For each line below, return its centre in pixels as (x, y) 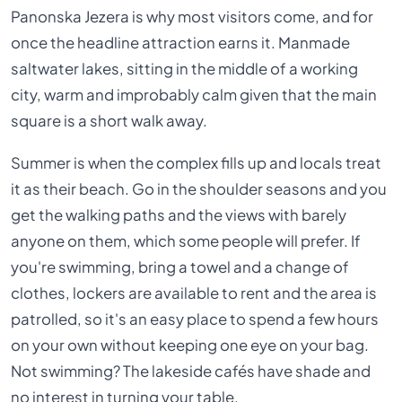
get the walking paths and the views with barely (179, 215)
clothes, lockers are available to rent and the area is (194, 293)
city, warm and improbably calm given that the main (194, 95)
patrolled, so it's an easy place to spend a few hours (195, 319)
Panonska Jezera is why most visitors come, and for (192, 17)
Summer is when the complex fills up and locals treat (197, 163)
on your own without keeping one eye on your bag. (190, 345)
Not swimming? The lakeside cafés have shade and (191, 371)
